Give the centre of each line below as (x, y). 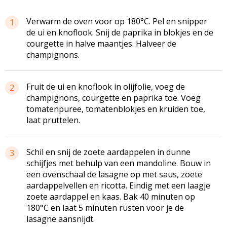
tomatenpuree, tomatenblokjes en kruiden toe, (116, 109)
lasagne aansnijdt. (61, 219)
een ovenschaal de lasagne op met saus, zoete (114, 174)
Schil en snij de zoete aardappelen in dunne (108, 152)
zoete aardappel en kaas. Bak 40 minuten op (111, 196)
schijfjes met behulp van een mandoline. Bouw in (119, 163)
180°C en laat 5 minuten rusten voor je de (105, 207)
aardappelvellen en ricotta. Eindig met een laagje (118, 185)
